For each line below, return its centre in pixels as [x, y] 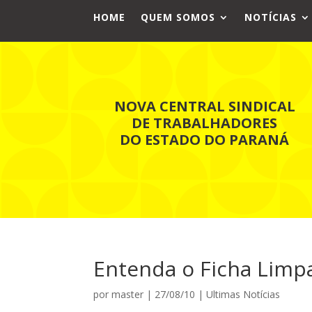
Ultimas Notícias [243, 294]
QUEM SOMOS [178, 17]
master [128, 294]
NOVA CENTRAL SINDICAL [204, 106]
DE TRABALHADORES [205, 123]
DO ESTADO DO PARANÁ [205, 139]
